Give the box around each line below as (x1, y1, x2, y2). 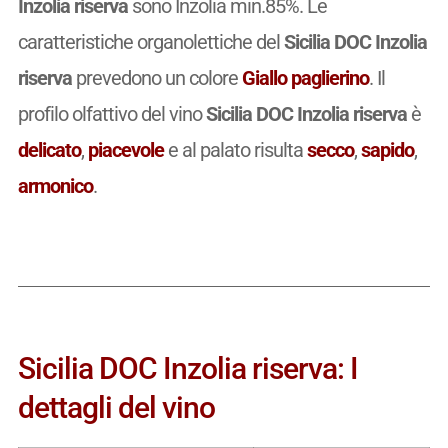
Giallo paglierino (241, 65, 369, 90)
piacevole (87, 137, 164, 162)
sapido (360, 137, 414, 162)
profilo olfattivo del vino (17, 101, 206, 126)
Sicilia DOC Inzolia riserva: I (17, 350, 358, 386)
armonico (17, 173, 93, 198)
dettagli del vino (17, 389, 215, 425)
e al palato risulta (163, 137, 307, 162)
